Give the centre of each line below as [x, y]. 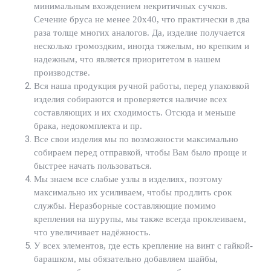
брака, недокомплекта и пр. [88, 126]
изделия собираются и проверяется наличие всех [131, 100]
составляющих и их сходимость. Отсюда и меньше [135, 113]
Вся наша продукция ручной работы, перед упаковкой [142, 86]
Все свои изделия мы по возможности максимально [136, 139]
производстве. [62, 73]
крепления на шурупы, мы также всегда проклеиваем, [140, 219]
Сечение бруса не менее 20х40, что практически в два [142, 20]
